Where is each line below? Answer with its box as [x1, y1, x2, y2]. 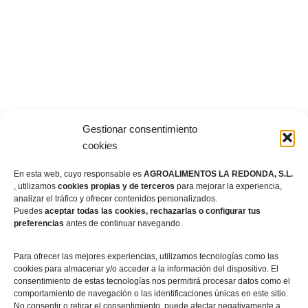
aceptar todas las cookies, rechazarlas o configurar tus [45, 206, 261, 216]
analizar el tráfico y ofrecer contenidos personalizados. [14, 194, 217, 203]
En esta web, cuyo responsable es [14, 169, 144, 179]
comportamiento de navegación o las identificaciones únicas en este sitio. [14, 289, 288, 298]
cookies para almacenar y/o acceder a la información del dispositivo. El [14, 264, 278, 274]
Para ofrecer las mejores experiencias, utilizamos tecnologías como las [14, 252, 278, 261]
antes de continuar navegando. [64, 219, 182, 228]
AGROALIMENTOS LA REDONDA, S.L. [144, 169, 293, 179]
